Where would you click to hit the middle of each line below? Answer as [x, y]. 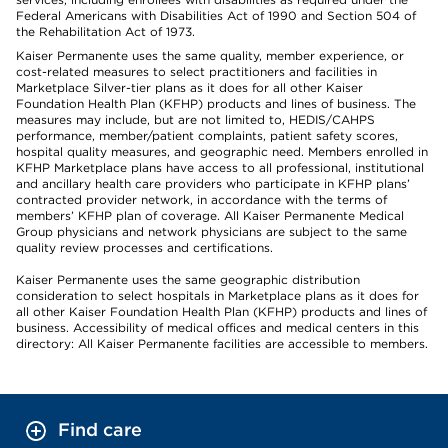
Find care [100, 429]
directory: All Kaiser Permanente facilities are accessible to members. [222, 343]
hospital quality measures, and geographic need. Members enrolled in [222, 151]
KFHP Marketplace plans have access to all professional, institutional [220, 167]
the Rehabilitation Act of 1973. [105, 31]
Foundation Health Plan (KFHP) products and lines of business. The [216, 103]
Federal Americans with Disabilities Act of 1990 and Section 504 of [216, 15]
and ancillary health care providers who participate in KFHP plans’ [213, 183]
